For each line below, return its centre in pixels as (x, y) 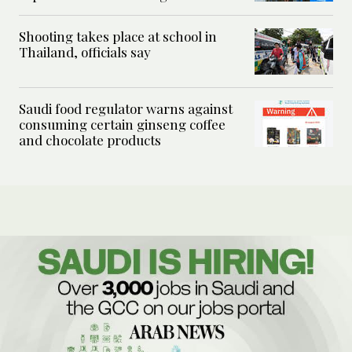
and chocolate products (90, 140)
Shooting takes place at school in (118, 37)
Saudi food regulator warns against (126, 109)
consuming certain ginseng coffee (122, 125)
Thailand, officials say (85, 52)
